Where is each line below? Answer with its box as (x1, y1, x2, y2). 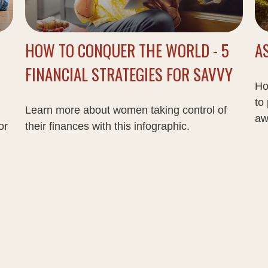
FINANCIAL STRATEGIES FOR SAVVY (25, 62, 233, 87)
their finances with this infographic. (25, 120, 190, 133)
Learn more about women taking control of (25, 104, 227, 117)
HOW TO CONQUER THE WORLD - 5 (25, 38, 230, 63)
